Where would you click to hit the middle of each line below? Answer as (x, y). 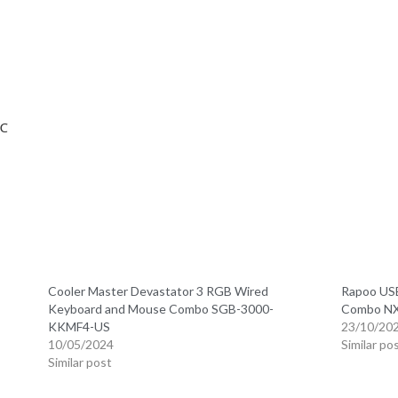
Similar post (80, 362)
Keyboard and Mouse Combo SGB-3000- (161, 309)
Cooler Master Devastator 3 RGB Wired (159, 291)
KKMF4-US (80, 327)
